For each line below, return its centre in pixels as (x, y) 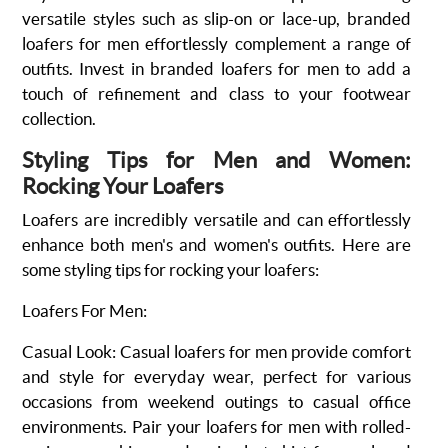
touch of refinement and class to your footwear (216, 93)
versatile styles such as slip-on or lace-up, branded (216, 18)
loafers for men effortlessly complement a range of (216, 43)
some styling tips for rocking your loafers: (170, 269)
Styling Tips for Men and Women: (216, 160)
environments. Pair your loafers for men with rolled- (216, 426)
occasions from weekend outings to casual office (216, 401)
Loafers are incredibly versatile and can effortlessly (216, 219)
